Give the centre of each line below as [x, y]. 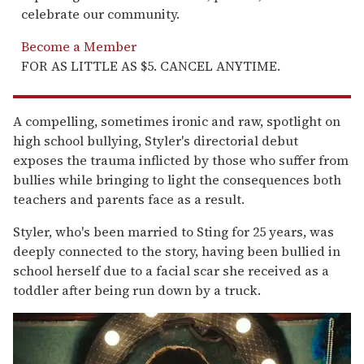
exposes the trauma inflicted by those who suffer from [181, 160]
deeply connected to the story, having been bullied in [177, 251]
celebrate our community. [100, 13]
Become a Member [79, 46]
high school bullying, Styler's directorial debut [156, 140]
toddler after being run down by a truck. [137, 290]
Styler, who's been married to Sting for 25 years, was [173, 231]
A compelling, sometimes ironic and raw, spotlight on [177, 121]
